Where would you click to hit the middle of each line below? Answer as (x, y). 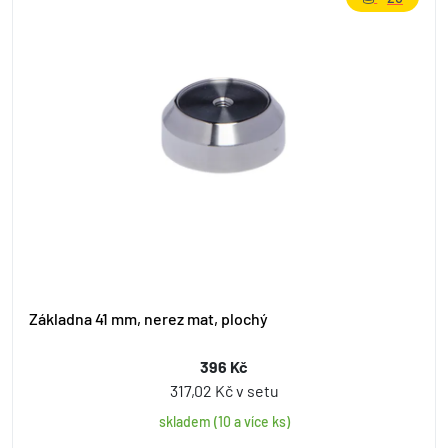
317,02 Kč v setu (224, 390)
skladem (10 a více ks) (224, 421)
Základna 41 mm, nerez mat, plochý (148, 318)
